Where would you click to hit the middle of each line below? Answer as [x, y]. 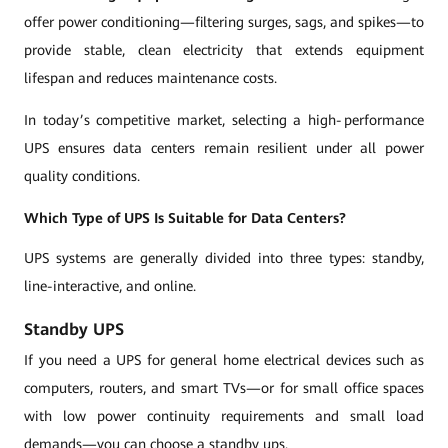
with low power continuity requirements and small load [224, 416]
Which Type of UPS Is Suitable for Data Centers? [185, 218]
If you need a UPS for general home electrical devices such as [224, 360]
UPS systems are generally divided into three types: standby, [224, 258]
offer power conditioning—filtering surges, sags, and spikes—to [224, 22]
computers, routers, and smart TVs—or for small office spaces [224, 388]
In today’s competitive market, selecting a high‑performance [224, 120]
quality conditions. [82, 176]
